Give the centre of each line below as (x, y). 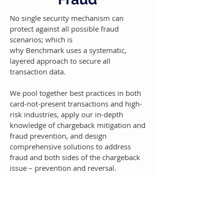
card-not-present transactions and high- (76, 104)
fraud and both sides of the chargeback (75, 157)
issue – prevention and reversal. (63, 168)
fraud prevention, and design (58, 136)
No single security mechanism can (67, 18)
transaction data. (38, 72)
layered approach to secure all (60, 61)
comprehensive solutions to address (70, 146)
